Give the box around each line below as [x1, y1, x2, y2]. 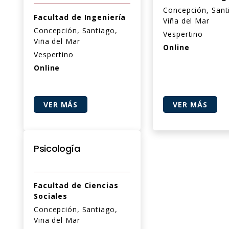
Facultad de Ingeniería [34, 12, 126, 22]
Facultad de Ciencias [34, 180, 119, 190]
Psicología [34, 142, 80, 155]
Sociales [34, 191, 68, 201]
